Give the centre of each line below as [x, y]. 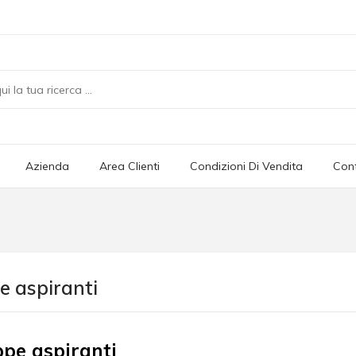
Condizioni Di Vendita [246, 166]
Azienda [47, 166]
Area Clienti [130, 166]
